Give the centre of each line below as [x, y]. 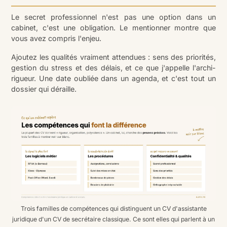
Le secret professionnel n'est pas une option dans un [113, 17]
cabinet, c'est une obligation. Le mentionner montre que [113, 28]
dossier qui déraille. [44, 89]
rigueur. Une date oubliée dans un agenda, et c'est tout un [113, 79]
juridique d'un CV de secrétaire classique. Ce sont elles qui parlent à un [113, 219]
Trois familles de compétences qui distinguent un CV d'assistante [113, 208]
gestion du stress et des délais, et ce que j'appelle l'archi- [113, 68]
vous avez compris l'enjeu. [56, 39]
